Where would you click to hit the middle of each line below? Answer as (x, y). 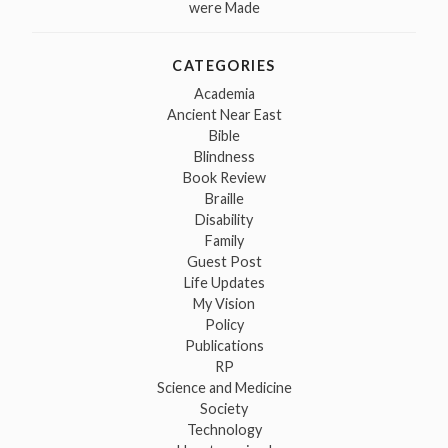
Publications (224, 346)
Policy (224, 325)
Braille (224, 199)
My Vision (224, 304)
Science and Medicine (224, 388)
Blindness (224, 157)
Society (224, 409)
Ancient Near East (224, 115)
